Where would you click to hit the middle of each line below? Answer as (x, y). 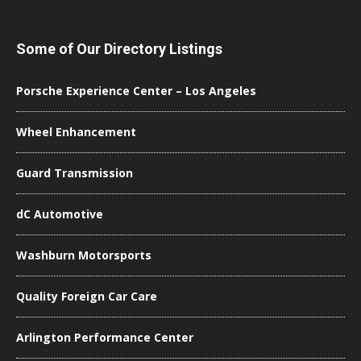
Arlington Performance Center (105, 337)
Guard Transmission (75, 173)
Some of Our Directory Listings (119, 49)
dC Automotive (60, 214)
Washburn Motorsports (84, 255)
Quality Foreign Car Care (87, 296)
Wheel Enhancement (76, 132)
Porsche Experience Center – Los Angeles (136, 91)
